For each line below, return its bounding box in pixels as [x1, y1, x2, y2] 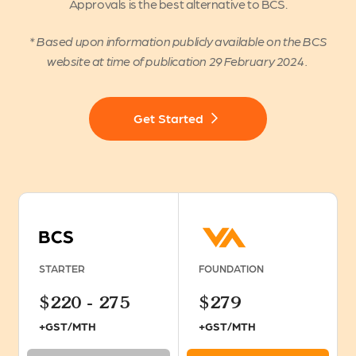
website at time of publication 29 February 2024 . [46, 53, 308, 69]
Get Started [133, 110, 203, 126]
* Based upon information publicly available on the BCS [29, 33, 327, 49]
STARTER [39, 261, 85, 274]
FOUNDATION [199, 261, 265, 274]
